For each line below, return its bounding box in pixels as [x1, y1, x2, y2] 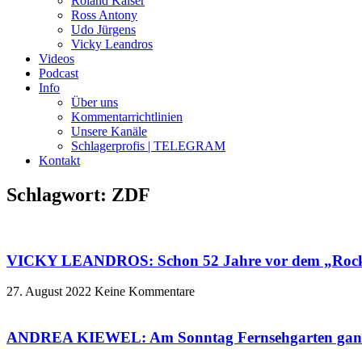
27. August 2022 [6, 284, 95, 299]
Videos [39, 52, 74, 65]
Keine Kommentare [95, 284, 195, 299]
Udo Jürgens [71, 23, 136, 36]
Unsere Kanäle [71, 124, 147, 138]
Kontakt [39, 154, 80, 167]
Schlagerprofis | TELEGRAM [71, 139, 225, 153]
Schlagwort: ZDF [6, 183, 150, 205]
